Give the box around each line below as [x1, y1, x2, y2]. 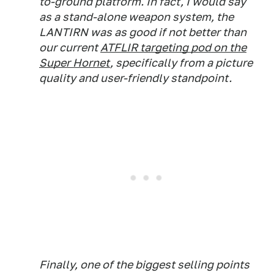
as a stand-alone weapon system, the [39, 10, 234, 23]
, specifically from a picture [110, 56, 253, 69]
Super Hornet [39, 56, 110, 69]
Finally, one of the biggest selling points [39, 258, 250, 271]
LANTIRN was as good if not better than [39, 26, 246, 39]
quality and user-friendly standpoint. [39, 72, 232, 84]
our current [39, 41, 100, 54]
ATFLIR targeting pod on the [100, 41, 246, 54]
